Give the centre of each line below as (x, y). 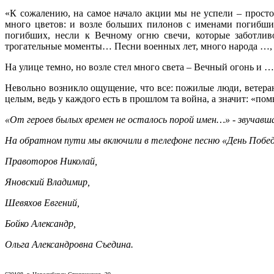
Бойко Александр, (40, 224)
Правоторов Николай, (51, 161)
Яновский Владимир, (47, 182)
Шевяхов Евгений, (42, 203)
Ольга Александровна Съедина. (69, 245)
